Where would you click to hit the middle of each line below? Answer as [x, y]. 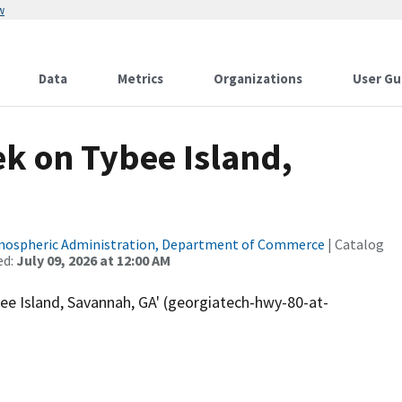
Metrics [140, 79]
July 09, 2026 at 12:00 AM [93, 260]
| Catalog [354, 244]
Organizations [258, 79]
